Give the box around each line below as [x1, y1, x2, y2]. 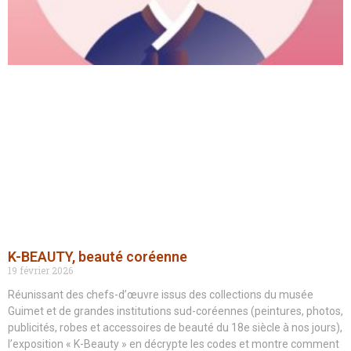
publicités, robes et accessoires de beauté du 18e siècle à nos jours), [8, 321, 342, 335]
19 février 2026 [8, 264, 73, 277]
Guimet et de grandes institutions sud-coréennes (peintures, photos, [8, 305, 343, 318]
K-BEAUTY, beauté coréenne [8, 248, 187, 266]
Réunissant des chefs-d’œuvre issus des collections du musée [8, 288, 313, 302]
